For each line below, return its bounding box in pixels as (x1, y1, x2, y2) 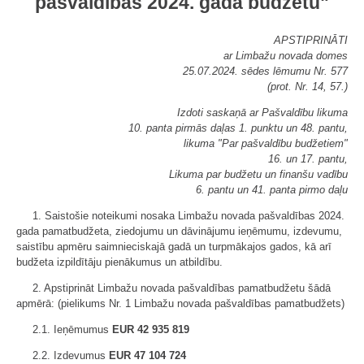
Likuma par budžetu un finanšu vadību (169, 168, 348, 180)
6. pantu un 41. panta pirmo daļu (196, 184, 348, 196)
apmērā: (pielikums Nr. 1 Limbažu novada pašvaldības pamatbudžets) (16, 297, 344, 310)
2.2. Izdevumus (32, 349, 109, 362)
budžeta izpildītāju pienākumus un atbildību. (16, 256, 223, 268)
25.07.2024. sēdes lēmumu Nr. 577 (183, 65, 348, 77)
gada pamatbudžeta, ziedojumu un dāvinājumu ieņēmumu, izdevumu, (16, 225, 342, 237)
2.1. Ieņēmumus (32, 323, 112, 336)
